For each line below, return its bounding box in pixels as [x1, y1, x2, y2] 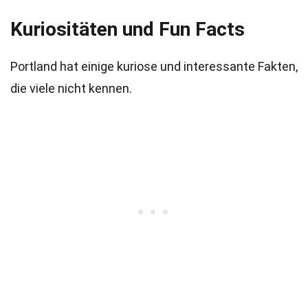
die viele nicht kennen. [10, 81, 132, 96]
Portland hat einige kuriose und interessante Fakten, [10, 59, 298, 74]
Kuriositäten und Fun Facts [10, 18, 245, 41]
